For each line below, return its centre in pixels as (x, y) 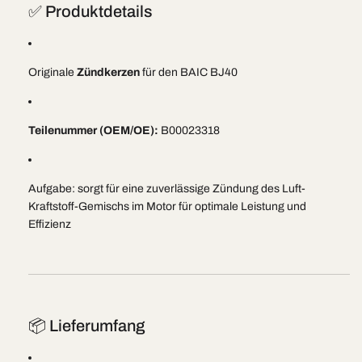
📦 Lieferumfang (86, 326)
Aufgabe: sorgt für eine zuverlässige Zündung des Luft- (167, 189)
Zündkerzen (108, 72)
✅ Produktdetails (90, 11)
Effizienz (50, 224)
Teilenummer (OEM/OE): (93, 130)
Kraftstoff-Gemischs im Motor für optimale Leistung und (167, 206)
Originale (53, 72)
